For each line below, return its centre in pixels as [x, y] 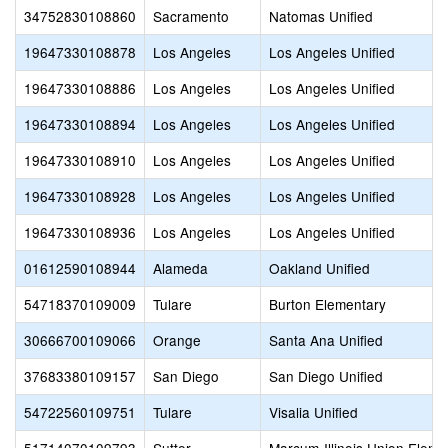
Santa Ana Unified [326, 340]
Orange [177, 340]
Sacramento [191, 16]
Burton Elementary [327, 304]
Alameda [180, 268]
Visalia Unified [313, 412]
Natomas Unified [321, 16]
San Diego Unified [326, 376]
